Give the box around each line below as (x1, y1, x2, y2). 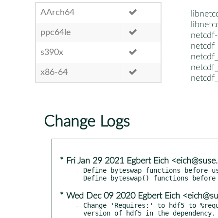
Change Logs (44, 113, 130, 129)
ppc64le (40, 28, 71, 37)
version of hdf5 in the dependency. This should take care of (75, 209, 83, 217)
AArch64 (40, 8, 74, 17)
